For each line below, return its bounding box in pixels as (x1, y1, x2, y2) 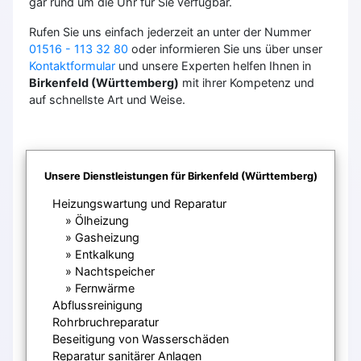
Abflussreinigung (52, 297, 143, 312)
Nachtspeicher (75, 263, 155, 278)
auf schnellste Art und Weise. (29, 92, 185, 106)
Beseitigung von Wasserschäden (52, 331, 229, 346)
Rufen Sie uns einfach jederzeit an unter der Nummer (29, 24, 311, 39)
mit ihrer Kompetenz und (179, 75, 314, 89)
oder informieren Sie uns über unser (128, 41, 322, 56)
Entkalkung (75, 247, 135, 261)
